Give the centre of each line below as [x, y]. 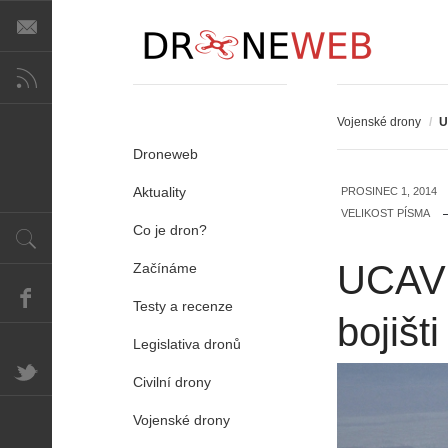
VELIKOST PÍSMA [385, 213]
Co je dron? [170, 230]
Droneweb [165, 154]
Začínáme [165, 268]
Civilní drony [172, 382]
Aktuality [159, 192]
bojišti [388, 332]
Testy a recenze [183, 306]
